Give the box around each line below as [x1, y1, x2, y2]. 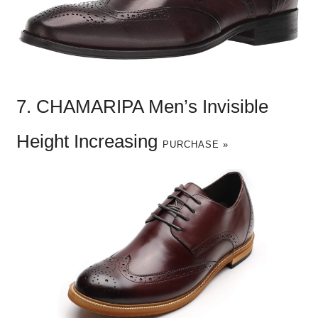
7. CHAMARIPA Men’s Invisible [16, 96, 268, 116]
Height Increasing [16, 131, 163, 151]
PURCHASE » [162, 138, 229, 150]
